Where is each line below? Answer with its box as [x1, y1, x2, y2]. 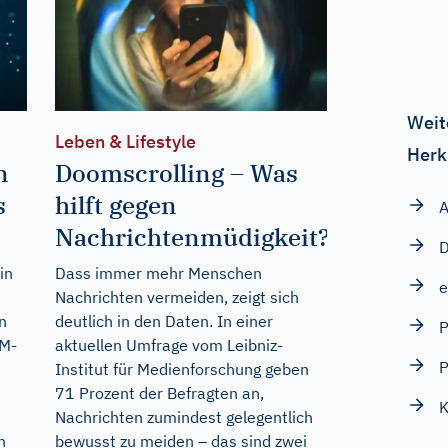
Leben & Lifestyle [54, 130, 196, 154]
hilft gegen [54, 189, 177, 222]
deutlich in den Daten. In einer [54, 311, 273, 332]
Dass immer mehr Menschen [54, 263, 262, 284]
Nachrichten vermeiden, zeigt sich [54, 287, 299, 308]
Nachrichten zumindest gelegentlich [54, 407, 313, 428]
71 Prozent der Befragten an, [54, 383, 264, 404]
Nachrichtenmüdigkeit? [54, 221, 330, 254]
